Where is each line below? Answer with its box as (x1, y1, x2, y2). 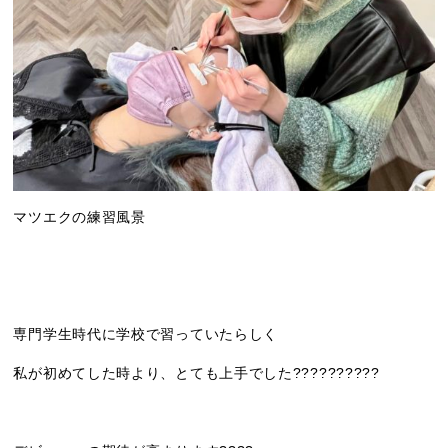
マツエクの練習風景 (13, 209, 146, 226)
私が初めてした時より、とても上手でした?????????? (13, 365, 380, 382)
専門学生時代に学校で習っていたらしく (13, 326, 279, 343)
